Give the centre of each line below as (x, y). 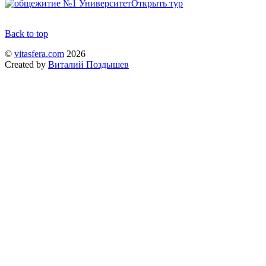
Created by (26, 64)
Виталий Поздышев (88, 64)
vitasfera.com (39, 53)
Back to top (26, 33)
